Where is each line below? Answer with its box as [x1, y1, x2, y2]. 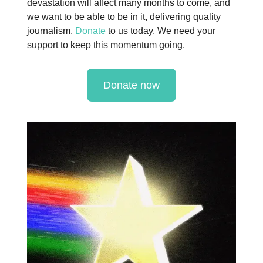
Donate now [103, 79, 160, 91]
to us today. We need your [106, 25, 215, 36]
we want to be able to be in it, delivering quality [27, 11, 221, 22]
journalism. [27, 25, 75, 36]
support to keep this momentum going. [27, 39, 185, 50]
